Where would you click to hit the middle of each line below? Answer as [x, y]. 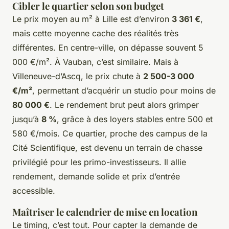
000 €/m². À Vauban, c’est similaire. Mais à [95, 62]
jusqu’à [27, 119]
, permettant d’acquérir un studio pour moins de [124, 91]
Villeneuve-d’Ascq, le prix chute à [78, 76]
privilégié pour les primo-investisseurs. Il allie [99, 162]
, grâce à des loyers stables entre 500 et [135, 119]
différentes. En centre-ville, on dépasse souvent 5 [108, 48]
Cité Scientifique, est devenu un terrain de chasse [107, 148]
